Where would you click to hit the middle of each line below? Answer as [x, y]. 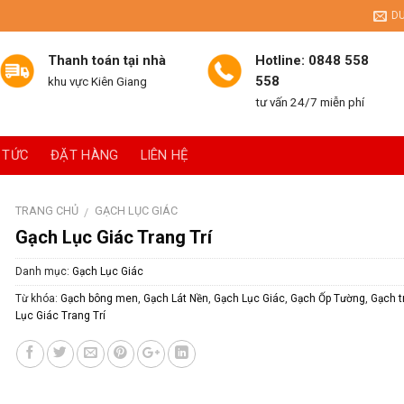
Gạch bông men [99, 299]
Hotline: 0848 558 [312, 61]
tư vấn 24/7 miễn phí [309, 103]
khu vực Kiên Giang [97, 82]
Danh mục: [43, 272]
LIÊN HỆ [164, 155]
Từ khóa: [37, 299]
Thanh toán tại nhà [106, 61]
